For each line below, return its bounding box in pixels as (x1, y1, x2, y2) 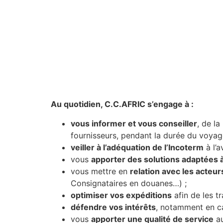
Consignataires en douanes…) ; (71, 178, 187, 188)
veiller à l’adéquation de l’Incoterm (71, 142, 204, 152)
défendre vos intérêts (71, 202, 156, 212)
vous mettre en (71, 166, 130, 176)
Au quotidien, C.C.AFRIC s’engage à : (51, 99, 194, 110)
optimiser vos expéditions (71, 190, 172, 200)
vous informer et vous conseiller (71, 118, 197, 128)
